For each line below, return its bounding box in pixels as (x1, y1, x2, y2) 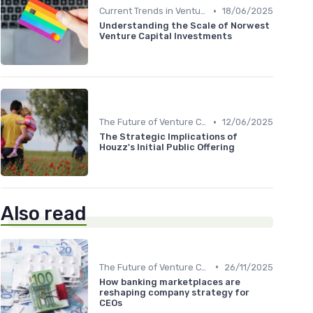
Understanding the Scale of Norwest (99, 20, 270, 31)
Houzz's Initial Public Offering (99, 142, 235, 153)
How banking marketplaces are (99, 276, 240, 287)
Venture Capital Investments (99, 31, 232, 42)
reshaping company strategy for (99, 286, 249, 298)
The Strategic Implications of (99, 131, 238, 143)
